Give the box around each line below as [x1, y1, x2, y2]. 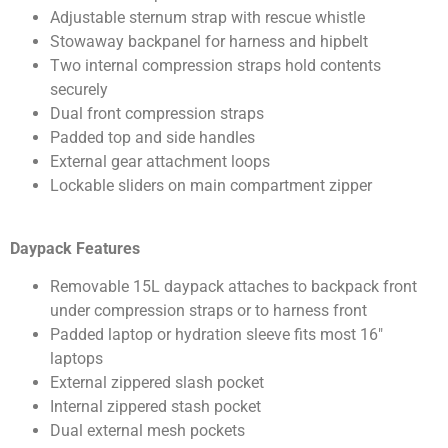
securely [50, 80, 108, 100]
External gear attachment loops [50, 152, 270, 172]
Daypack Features [10, 238, 140, 258]
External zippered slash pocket [50, 373, 264, 393]
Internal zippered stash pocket [50, 397, 261, 417]
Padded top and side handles [50, 128, 255, 148]
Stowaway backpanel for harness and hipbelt [50, 32, 368, 52]
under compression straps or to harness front [50, 301, 367, 321]
